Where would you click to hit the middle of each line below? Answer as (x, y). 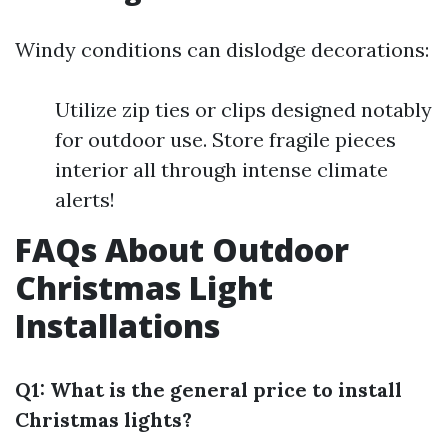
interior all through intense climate (221, 169)
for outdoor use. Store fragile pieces (225, 139)
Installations (117, 325)
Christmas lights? (103, 419)
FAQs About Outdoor (182, 249)
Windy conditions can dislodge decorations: (222, 49)
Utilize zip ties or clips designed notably (243, 109)
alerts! (85, 199)
